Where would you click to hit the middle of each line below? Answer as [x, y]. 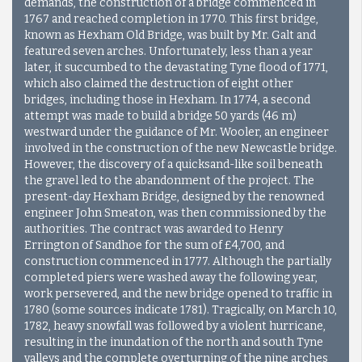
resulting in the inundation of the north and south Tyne [174, 342]
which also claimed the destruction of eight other [159, 83]
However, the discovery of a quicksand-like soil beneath [173, 164]
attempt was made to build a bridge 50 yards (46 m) [160, 116]
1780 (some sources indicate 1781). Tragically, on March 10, [181, 309]
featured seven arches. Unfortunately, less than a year [168, 51]
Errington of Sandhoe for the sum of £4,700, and [154, 245]
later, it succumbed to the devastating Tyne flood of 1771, [176, 67]
